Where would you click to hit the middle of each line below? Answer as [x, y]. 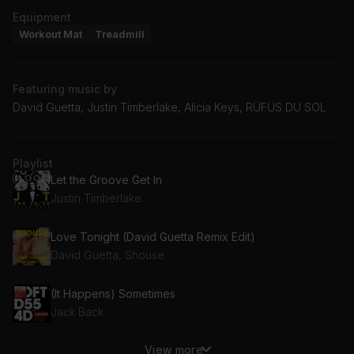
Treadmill [120, 34]
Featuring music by [65, 88]
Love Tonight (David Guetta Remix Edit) [153, 237]
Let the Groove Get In [106, 180]
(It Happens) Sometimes [113, 294]
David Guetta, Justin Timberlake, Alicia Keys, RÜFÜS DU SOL [169, 107]
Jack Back [77, 312]
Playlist [33, 163]
